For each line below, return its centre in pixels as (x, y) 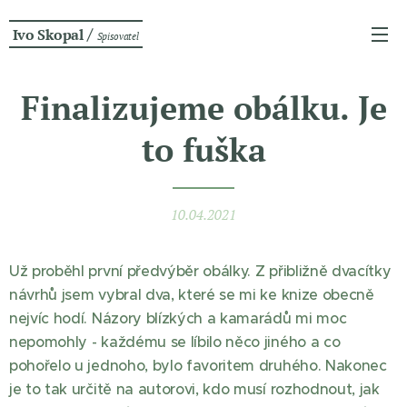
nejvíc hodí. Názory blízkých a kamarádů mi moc (178, 318)
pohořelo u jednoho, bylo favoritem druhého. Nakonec (198, 365)
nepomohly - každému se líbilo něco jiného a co (175, 342)
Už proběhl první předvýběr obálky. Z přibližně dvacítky (200, 271)
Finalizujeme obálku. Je (203, 108)
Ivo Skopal (48, 34)
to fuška (203, 149)
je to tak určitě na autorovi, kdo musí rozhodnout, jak (194, 389)
